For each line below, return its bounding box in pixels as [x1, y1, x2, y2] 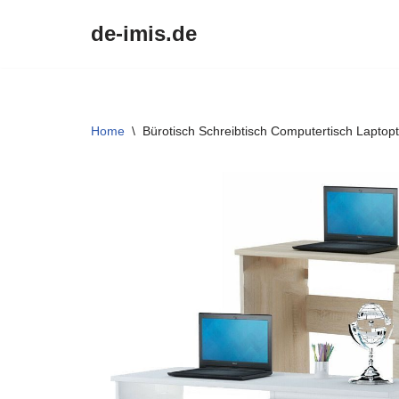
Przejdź [13, 42, 61, 57]
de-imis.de [91, 21, 197, 45]
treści [13, 90, 47, 105]
